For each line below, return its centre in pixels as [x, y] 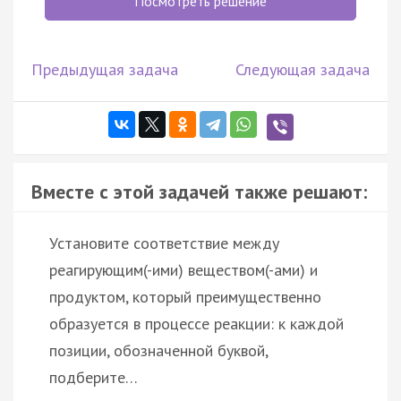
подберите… [94, 377]
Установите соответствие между [164, 243]
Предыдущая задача [105, 69]
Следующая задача [303, 69]
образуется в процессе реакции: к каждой [196, 323]
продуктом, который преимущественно [185, 296]
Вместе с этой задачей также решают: [199, 191]
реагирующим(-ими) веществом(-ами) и [183, 269]
